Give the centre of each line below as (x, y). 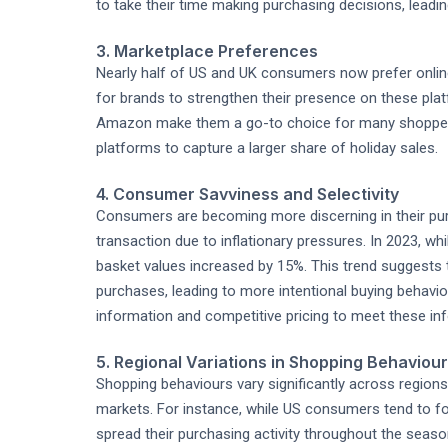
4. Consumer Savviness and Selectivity (247, 194)
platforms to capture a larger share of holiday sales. (267, 148)
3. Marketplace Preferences (207, 51)
